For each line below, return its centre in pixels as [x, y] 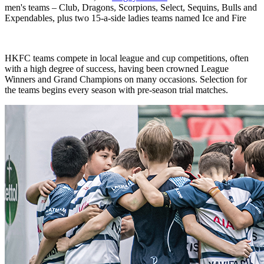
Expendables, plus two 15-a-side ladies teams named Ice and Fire [126, 18]
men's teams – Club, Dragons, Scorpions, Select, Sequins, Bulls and [131, 7]
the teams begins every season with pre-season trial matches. [116, 90]
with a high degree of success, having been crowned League [117, 68]
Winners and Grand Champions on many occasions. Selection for [126, 79]
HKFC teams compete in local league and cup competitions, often [127, 58]
